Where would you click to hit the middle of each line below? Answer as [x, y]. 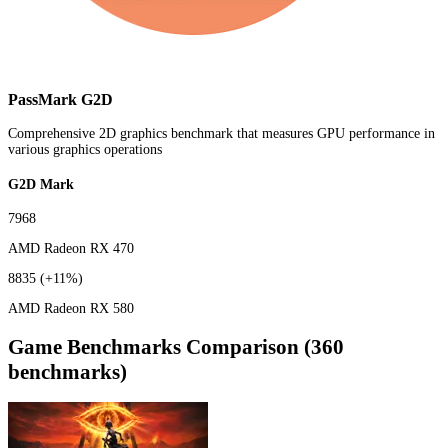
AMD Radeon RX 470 [71, 249]
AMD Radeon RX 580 [71, 309]
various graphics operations [85, 149]
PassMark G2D [60, 99]
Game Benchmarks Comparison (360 [176, 346]
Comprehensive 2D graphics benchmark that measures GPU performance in [221, 133]
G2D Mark [41, 184]
